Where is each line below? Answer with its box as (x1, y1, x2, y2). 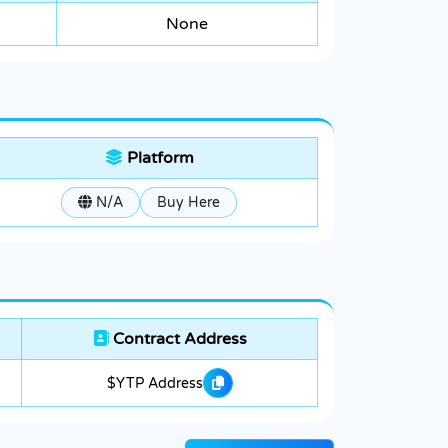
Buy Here (157, 194, 220, 212)
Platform (122, 148, 194, 169)
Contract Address (108, 329, 247, 350)
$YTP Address (106, 374, 203, 392)
